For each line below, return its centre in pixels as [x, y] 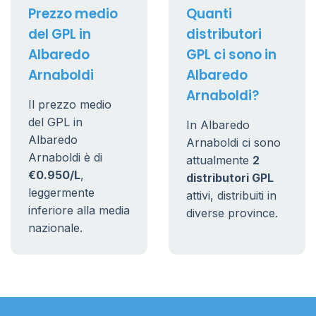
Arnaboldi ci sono [233, 142]
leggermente [61, 193]
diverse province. [232, 213]
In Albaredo [218, 125]
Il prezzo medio [70, 104]
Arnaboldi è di [65, 157]
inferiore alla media [79, 210]
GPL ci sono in [231, 55]
